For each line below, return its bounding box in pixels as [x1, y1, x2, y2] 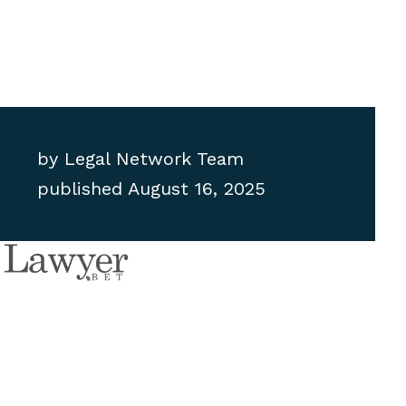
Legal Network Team [58, 148, 245, 170]
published [37, 178, 123, 200]
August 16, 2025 [128, 178, 266, 200]
